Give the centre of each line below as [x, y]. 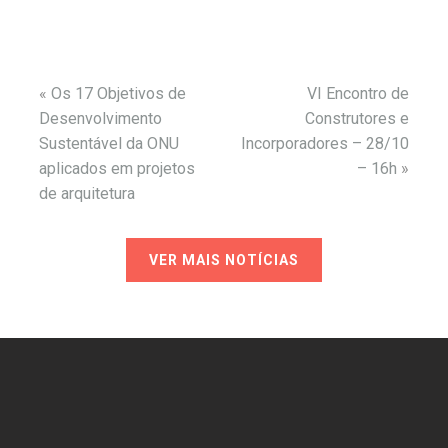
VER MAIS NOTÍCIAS [224, 260]
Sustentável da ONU [109, 143]
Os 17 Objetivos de [118, 93]
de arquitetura [87, 193]
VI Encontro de [358, 93]
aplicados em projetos [117, 168]
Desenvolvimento [100, 118]
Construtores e [357, 118]
